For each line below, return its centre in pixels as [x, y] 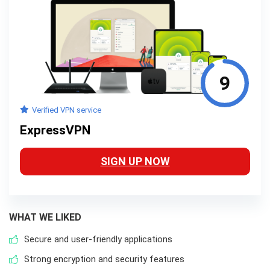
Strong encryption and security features [104, 259]
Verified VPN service [67, 110]
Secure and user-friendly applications [98, 240]
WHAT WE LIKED [45, 218]
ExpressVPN [55, 130]
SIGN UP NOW [135, 162]
